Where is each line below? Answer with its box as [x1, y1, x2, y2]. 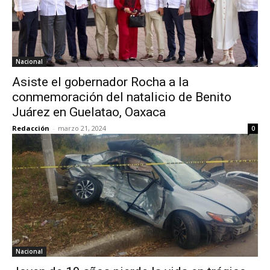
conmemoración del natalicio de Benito [12, 90, 231, 104]
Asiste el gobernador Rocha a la [12, 75, 189, 89]
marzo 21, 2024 [58, 124, 106, 133]
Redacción [12, 124, 49, 133]
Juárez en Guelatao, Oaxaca [12, 105, 166, 119]
